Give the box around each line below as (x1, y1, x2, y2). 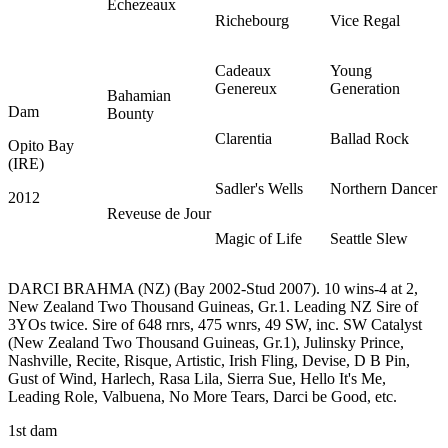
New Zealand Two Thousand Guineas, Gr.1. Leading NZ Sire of (8, 297, 418, 315)
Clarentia (215, 129, 272, 147)
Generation (330, 79, 400, 97)
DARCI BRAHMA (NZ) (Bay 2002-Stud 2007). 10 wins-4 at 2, (8, 279, 418, 297)
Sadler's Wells (215, 179, 303, 197)
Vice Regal (330, 11, 400, 29)
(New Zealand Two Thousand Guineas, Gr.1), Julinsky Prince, (8, 333, 404, 351)
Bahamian (107, 86, 171, 104)
